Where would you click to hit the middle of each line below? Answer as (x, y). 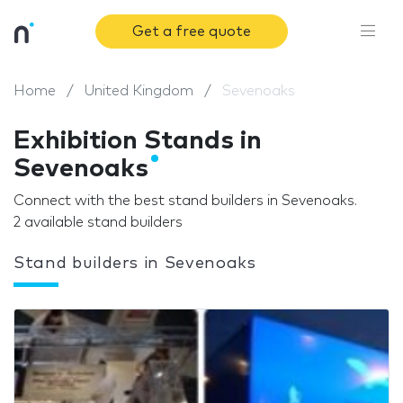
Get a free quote (192, 31)
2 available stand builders (98, 222)
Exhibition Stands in (138, 141)
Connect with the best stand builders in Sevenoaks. (185, 201)
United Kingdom (139, 91)
